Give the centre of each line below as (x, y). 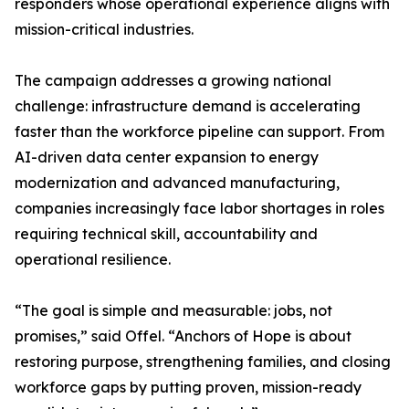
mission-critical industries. (104, 30)
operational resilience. (93, 260)
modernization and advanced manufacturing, (177, 183)
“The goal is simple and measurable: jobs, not (173, 311)
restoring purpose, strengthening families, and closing (203, 362)
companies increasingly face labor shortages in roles (199, 209)
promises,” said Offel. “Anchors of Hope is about (183, 336)
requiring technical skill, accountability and (166, 234)
